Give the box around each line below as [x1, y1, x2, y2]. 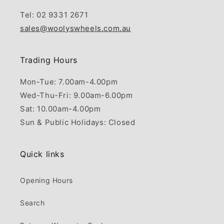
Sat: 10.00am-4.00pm [20, 104, 101, 114]
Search [20, 198, 45, 207]
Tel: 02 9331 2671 [20, 10, 88, 20]
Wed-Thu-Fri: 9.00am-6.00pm [20, 90, 133, 100]
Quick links [20, 149, 64, 159]
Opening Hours [20, 176, 73, 185]
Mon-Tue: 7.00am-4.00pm [20, 77, 118, 87]
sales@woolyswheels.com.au [20, 23, 131, 33]
